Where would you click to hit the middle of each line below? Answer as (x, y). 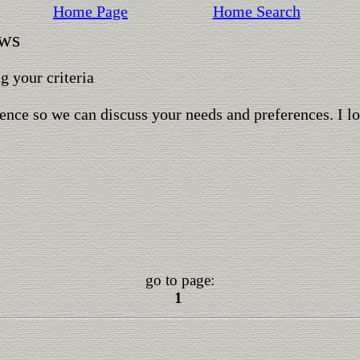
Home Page (90, 11)
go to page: (180, 280)
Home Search (256, 11)
